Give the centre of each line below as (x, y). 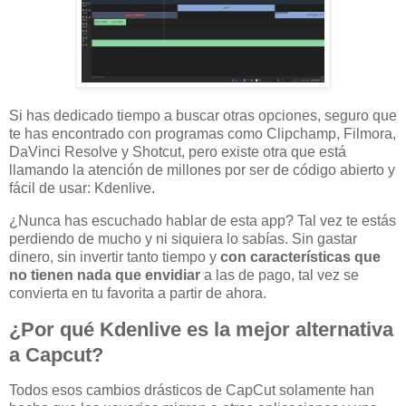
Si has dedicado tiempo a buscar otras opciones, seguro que (203, 115)
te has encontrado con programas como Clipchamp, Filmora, (203, 133)
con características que (300, 256)
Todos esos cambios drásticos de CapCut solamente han (192, 391)
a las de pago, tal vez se (280, 275)
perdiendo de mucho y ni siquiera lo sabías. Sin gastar (183, 238)
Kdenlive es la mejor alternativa (246, 329)
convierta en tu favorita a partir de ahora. (138, 293)
